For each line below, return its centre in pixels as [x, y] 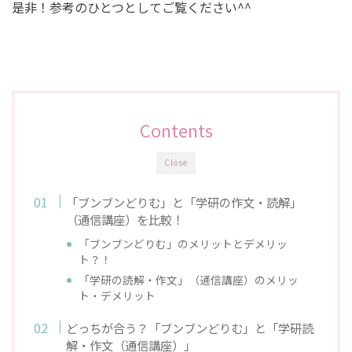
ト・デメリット [117, 295]
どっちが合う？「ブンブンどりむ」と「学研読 [190, 327]
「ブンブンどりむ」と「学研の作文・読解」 [184, 202]
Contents [176, 130]
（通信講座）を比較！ [125, 219]
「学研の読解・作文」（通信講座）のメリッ [189, 279]
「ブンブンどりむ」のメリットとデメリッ [183, 243]
